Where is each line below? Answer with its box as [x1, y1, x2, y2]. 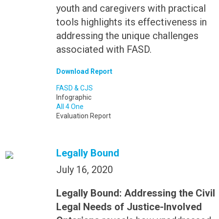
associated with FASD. [56, 44, 152, 56]
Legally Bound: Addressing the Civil [56, 187, 215, 199]
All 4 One [56, 103, 84, 111]
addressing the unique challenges [56, 30, 198, 42]
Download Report [56, 67, 112, 76]
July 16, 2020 [56, 164, 113, 176]
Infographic [56, 93, 91, 102]
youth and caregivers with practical [56, 2, 206, 15]
